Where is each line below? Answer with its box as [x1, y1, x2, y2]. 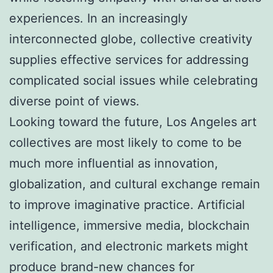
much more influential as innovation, [9, 155, 218, 171]
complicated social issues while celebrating [9, 73, 258, 88]
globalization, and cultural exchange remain [9, 176, 260, 191]
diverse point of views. [9, 93, 140, 108]
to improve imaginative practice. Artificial [9, 197, 245, 212]
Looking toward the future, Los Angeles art [9, 114, 257, 129]
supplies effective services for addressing [9, 52, 249, 67]
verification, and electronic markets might [9, 238, 248, 253]
